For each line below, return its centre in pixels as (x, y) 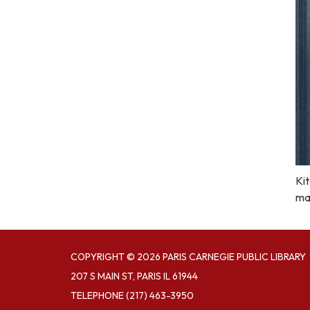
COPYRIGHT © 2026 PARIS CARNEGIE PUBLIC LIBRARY (188, 257)
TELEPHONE (97, 296)
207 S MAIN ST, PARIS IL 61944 (134, 276)
